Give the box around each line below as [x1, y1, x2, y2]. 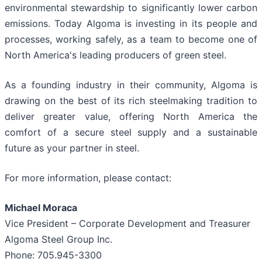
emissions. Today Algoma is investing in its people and [5, 18, 257, 30]
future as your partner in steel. [5, 142, 139, 154]
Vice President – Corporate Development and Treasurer [5, 218, 250, 230]
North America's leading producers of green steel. [5, 49, 226, 61]
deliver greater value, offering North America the [5, 111, 257, 123]
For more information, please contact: [5, 172, 171, 184]
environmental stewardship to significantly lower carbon [5, 2, 257, 14]
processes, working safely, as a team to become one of [5, 33, 257, 46]
